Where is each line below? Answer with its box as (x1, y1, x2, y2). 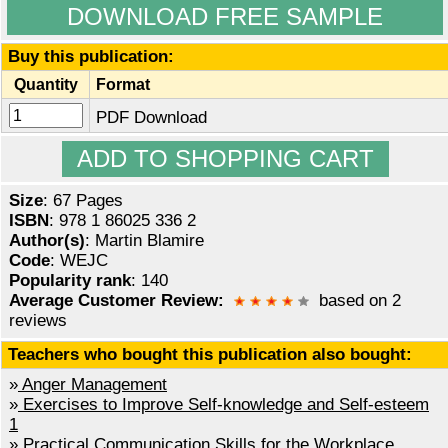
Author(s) (9, 231, 85, 251)
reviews (9, 311, 67, 331)
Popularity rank (9, 271, 131, 291)
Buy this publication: (8, 47, 174, 67)
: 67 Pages (43, 191, 123, 211)
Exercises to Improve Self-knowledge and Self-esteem (18, 395, 429, 415)
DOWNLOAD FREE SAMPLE (67, 3, 383, 31)
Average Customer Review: (9, 291, 224, 311)
